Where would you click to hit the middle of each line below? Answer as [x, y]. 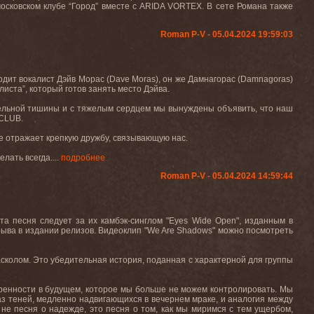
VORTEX [185, 6]
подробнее [83, 158]
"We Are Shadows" [180, 231]
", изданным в [265, 221]
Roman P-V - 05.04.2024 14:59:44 [227, 176]
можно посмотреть [254, 231]
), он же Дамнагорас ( [198, 79]
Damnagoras [265, 79]
